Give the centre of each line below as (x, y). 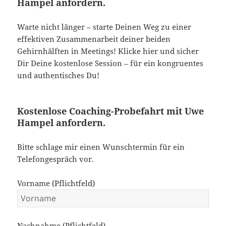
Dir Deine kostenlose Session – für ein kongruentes (110, 63)
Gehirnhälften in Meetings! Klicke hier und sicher (108, 51)
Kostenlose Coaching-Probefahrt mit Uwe (111, 111)
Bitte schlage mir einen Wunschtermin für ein (101, 147)
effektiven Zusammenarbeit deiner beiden (94, 39)
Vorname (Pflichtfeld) (56, 183)
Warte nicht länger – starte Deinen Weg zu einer (104, 26)
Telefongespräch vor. (56, 159)
